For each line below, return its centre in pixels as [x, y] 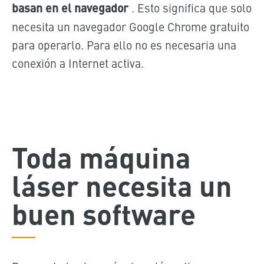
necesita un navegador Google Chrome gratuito [130, 27]
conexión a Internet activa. [77, 63]
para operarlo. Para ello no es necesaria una [124, 45]
